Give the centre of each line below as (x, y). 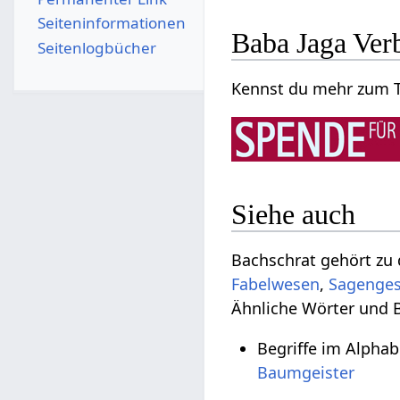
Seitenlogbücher (96, 47)
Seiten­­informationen (111, 23)
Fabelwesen (276, 283)
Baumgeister (306, 372)
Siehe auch (294, 214)
